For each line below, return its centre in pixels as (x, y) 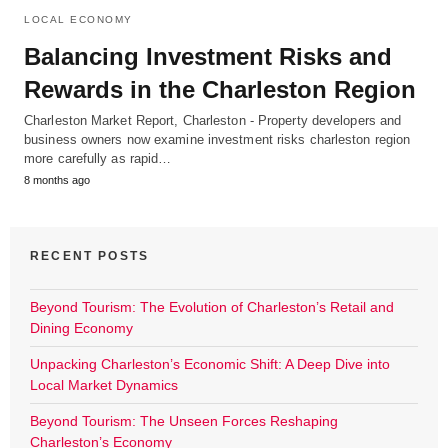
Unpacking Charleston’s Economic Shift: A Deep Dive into (210, 363)
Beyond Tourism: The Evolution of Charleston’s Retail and (212, 306)
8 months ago (57, 179)
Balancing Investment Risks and (208, 56)
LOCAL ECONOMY (78, 19)
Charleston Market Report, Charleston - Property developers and (213, 120)
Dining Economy (81, 327)
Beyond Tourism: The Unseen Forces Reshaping (184, 420)
